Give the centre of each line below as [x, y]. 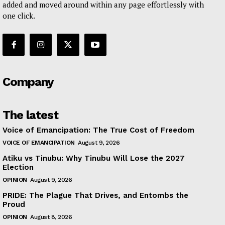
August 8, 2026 [51, 217]
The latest [30, 115]
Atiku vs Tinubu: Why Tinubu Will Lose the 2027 [94, 158]
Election [18, 167]
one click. [19, 16]
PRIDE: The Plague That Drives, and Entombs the [95, 196]
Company [28, 82]
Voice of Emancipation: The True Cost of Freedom [98, 130]
